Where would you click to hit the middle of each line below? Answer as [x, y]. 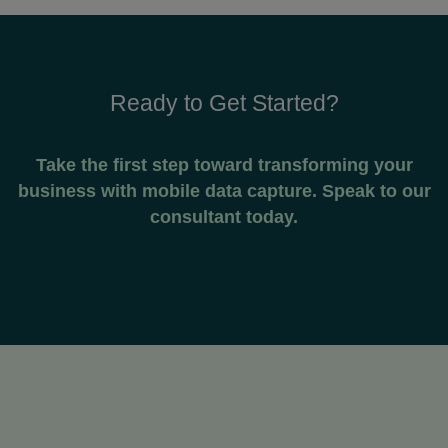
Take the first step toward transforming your [224, 165]
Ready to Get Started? [224, 103]
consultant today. [224, 217]
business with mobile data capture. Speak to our [224, 191]
